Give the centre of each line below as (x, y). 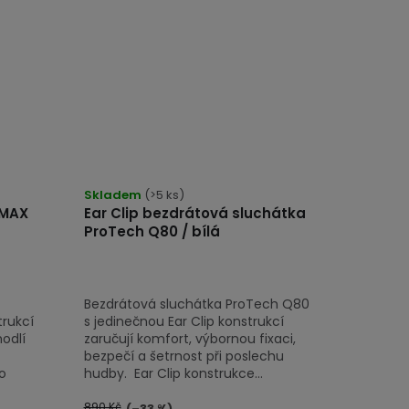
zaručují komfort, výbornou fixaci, (189, 338)
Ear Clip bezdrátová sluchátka (194, 213)
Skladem (114, 194)
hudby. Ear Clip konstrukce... (173, 373)
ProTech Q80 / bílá (152, 231)
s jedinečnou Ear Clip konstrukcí (184, 321)
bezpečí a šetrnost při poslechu (184, 356)
